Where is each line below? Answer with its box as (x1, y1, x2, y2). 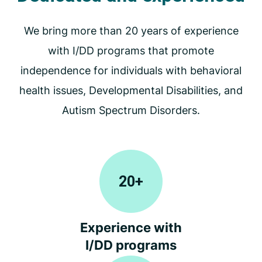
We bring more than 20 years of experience (23, 25, 239, 37)
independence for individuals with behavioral (20, 64, 242, 77)
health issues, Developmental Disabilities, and (19, 84, 243, 97)
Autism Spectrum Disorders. (62, 104, 200, 117)
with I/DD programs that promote (48, 44, 214, 57)
